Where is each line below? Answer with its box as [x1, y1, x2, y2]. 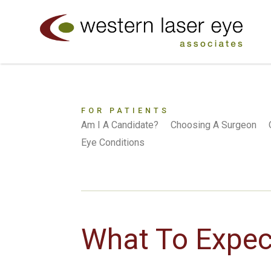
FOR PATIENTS [81, 106, 170, 115]
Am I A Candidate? [81, 119, 159, 131]
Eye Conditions [81, 137, 145, 148]
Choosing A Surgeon [171, 119, 257, 131]
